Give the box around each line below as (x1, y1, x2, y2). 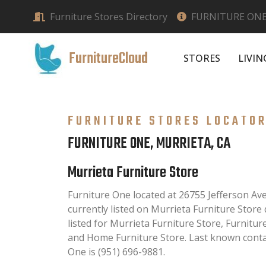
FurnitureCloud (69, 46, 148, 71)
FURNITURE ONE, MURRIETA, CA (68, 131, 230, 156)
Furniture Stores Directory (50, 10, 167, 23)
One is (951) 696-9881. (68, 245, 165, 258)
